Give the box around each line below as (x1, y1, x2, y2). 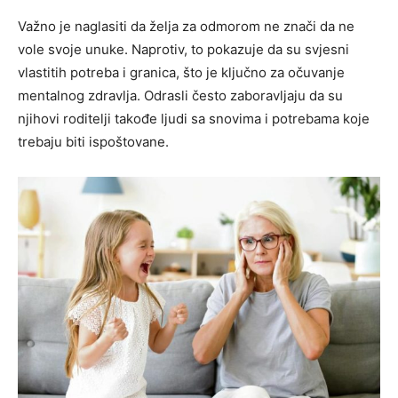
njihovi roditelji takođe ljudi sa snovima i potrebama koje (18, 109, 370, 127)
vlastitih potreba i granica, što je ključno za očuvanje (18, 63, 345, 81)
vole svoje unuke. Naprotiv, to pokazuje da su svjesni (18, 40, 349, 58)
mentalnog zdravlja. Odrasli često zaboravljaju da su (18, 86, 343, 104)
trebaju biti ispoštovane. (18, 132, 169, 150)
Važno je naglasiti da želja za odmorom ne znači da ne (18, 17, 354, 35)
